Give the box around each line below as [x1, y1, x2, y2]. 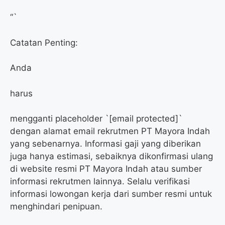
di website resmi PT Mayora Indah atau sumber [10, 164, 202, 174]
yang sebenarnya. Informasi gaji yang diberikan [10, 139, 201, 149]
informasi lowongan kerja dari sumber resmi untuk [10, 189, 212, 199]
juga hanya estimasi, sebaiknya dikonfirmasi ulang [10, 151, 213, 162]
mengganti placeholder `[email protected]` [10, 114, 182, 124]
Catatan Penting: [10, 37, 78, 48]
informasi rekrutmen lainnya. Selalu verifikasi [10, 176, 190, 187]
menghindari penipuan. [10, 201, 102, 212]
